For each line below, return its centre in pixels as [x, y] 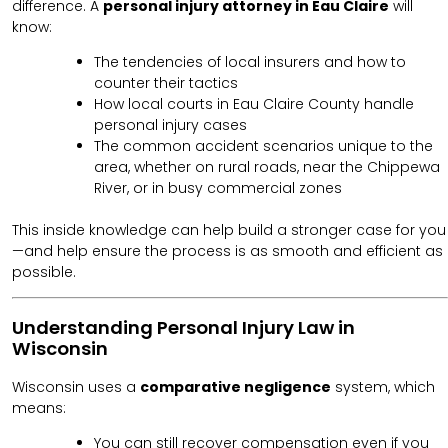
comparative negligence [235, 387]
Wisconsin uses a [76, 387]
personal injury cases [170, 124]
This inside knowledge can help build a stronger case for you [229, 229]
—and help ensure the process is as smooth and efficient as [227, 250]
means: [39, 408]
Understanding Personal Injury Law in [183, 327]
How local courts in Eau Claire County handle [254, 103]
